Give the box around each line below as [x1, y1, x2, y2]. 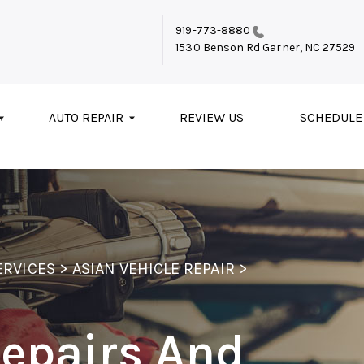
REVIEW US [180, 110, 244, 126]
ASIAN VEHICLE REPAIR [71, 258, 235, 278]
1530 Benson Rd [175, 41, 261, 55]
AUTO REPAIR [49, 110, 123, 126]
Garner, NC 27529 [260, 41, 356, 55]
